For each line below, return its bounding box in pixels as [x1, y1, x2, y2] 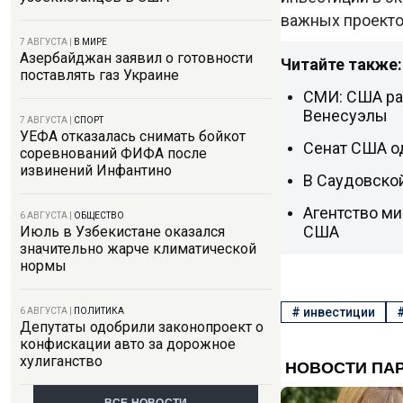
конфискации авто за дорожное [20, 336, 236, 353]
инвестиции [302, 304, 375, 319]
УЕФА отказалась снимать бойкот [20, 128, 246, 145]
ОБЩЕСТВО [74, 210, 124, 220]
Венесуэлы [303, 105, 388, 125]
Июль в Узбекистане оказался [20, 223, 225, 240]
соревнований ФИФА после [20, 145, 207, 162]
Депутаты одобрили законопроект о [20, 318, 264, 336]
